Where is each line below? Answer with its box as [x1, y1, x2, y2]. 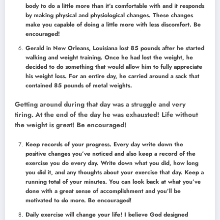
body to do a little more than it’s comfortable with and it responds [26, 1, 204, 11]
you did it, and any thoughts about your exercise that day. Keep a [26, 167, 204, 177]
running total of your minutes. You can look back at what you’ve [26, 177, 201, 186]
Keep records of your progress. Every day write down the [26, 139, 183, 149]
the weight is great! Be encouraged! [15, 120, 127, 130]
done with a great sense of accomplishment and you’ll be [26, 186, 181, 195]
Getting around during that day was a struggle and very [15, 100, 186, 110]
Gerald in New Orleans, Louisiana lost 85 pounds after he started [26, 44, 204, 53]
